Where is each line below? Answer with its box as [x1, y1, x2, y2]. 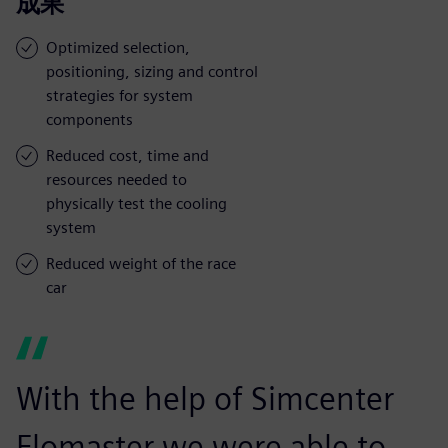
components [46, 109, 133, 129]
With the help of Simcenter [16, 378, 394, 418]
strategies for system [46, 85, 193, 105]
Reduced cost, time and [46, 145, 209, 165]
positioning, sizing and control [46, 61, 258, 81]
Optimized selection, [46, 37, 190, 57]
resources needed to [46, 169, 187, 189]
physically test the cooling [46, 193, 227, 213]
